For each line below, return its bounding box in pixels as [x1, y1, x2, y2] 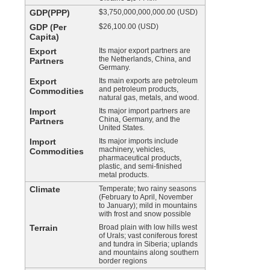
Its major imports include [99, 137, 178, 145]
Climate [30, 184, 60, 194]
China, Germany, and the [99, 115, 180, 124]
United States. [99, 124, 145, 132]
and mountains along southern [99, 248, 199, 257]
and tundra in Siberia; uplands [99, 240, 198, 248]
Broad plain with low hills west [99, 223, 197, 231]
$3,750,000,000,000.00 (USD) [99, 8, 198, 16]
